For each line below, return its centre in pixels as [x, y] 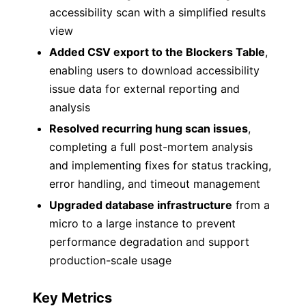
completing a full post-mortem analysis [151, 147]
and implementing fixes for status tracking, [160, 165]
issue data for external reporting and [144, 89]
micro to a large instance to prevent [142, 223]
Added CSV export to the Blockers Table [157, 52]
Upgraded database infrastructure [141, 205]
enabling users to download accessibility [154, 70]
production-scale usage [110, 260]
